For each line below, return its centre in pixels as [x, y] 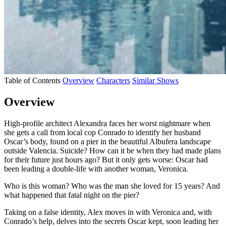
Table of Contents [32, 80]
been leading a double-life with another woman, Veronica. [96, 168]
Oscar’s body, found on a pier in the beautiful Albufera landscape [107, 141]
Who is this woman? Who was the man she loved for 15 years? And [112, 186]
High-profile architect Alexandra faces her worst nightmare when [107, 123]
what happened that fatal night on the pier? [72, 195]
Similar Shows [155, 80]
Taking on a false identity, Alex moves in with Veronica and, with [108, 212]
